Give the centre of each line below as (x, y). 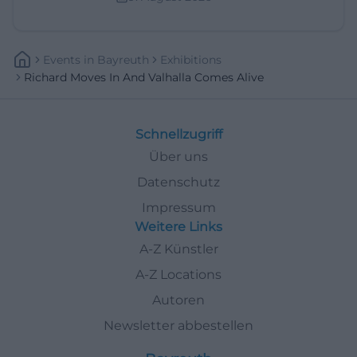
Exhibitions (191, 59)
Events (62, 59)
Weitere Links (178, 226)
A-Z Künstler (178, 249)
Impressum (178, 207)
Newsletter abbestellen (178, 325)
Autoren (178, 300)
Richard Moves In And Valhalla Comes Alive (144, 77)
